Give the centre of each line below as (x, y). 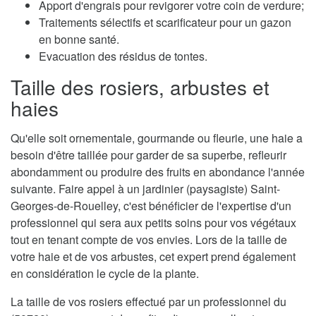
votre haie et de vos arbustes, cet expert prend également (153, 257)
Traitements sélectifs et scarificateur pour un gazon (165, 23)
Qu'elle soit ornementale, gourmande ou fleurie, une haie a (157, 138)
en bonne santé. (79, 39)
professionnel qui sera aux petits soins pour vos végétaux (153, 223)
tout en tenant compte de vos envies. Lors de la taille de (149, 240)
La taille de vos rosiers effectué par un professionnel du (148, 302)
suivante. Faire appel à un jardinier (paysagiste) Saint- (145, 189)
